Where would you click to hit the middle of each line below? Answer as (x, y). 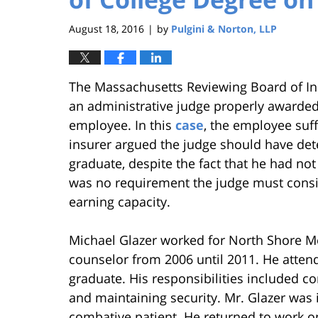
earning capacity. (120, 201)
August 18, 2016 (106, 28)
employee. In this (122, 125)
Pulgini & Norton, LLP (224, 28)
